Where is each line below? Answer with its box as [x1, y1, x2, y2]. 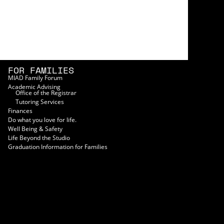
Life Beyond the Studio [8, 133, 70, 142]
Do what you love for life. [8, 115, 76, 124]
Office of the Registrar [15, 88, 76, 97]
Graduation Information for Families [8, 142, 107, 151]
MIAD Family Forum [8, 73, 62, 82]
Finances [8, 106, 32, 115]
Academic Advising [8, 82, 60, 91]
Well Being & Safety [8, 124, 62, 133]
